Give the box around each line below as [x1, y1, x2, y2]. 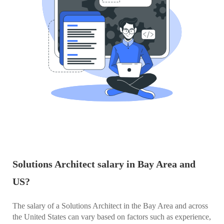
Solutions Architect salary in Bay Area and [12, 158, 195, 170]
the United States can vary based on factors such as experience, [12, 212, 211, 221]
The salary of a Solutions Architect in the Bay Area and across [12, 201, 208, 210]
